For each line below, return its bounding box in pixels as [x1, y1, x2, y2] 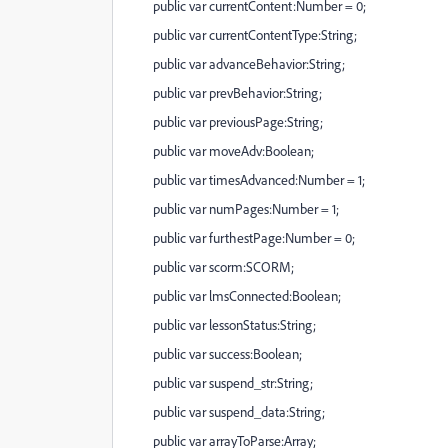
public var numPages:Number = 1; [129, 200, 339, 217]
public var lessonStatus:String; [129, 316, 316, 333]
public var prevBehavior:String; [129, 84, 322, 101]
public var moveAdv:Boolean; [129, 142, 314, 159]
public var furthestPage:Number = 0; [129, 229, 355, 246]
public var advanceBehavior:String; [129, 55, 345, 72]
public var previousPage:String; [129, 113, 323, 130]
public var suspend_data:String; [129, 403, 325, 420]
